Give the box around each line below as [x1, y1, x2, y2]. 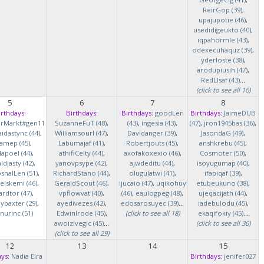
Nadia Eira [11, 252, 42, 260]
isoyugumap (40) [196, 159, 248, 167]
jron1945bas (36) [204, 118, 255, 127]
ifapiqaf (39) [204, 169, 240, 177]
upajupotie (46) [199, 15, 246, 24]
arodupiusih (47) [197, 65, 247, 74]
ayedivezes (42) [57, 199, 105, 207]
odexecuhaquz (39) [192, 45, 252, 54]
